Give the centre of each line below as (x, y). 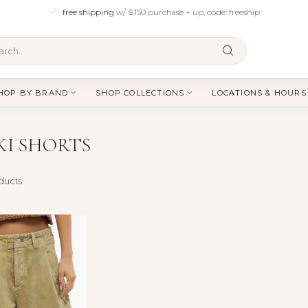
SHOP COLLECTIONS (140, 93)
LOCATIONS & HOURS (259, 93)
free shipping (89, 12)
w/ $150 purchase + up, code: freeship (188, 12)
